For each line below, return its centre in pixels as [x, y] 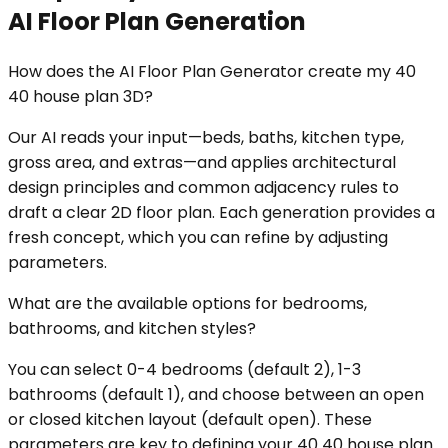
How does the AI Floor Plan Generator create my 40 [212, 72]
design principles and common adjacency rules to [203, 188]
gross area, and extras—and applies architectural [202, 163]
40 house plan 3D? [80, 97]
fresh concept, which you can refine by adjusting [198, 238]
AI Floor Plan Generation [157, 22]
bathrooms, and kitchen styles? [132, 329]
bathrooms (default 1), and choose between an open [216, 395]
